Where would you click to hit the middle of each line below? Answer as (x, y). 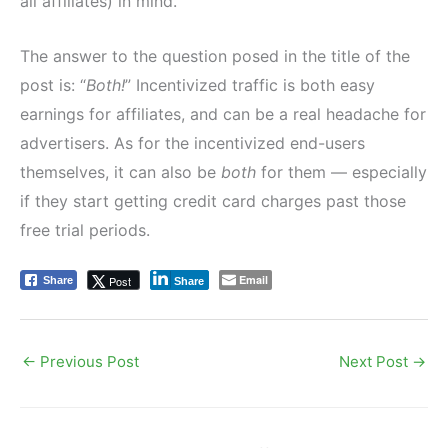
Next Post (375, 362)
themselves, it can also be (120, 171)
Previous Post (87, 362)
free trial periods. (85, 229)
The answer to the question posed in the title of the (215, 55)
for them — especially (341, 171)
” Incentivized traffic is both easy (250, 84)
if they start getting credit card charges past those (213, 200)
